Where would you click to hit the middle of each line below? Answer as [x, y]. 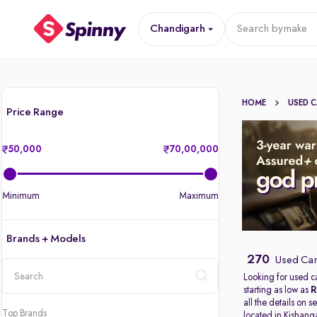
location [21, 299]
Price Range [35, 113]
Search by [259, 29]
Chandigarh [177, 29]
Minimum [21, 196]
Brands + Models [46, 239]
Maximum [199, 196]
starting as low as [277, 290]
